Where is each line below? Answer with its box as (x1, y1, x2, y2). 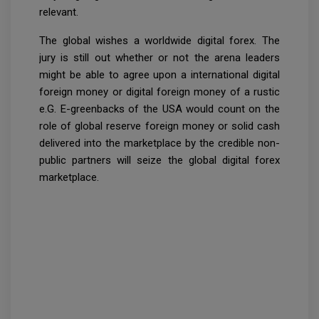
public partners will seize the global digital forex (39, 153, 280, 167)
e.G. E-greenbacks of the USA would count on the (39, 102, 280, 115)
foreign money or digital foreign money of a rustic (39, 85, 280, 98)
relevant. (39, 5, 78, 19)
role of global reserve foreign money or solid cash (39, 119, 280, 132)
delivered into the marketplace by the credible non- (39, 136, 280, 150)
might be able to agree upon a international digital (39, 68, 280, 81)
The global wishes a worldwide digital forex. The (39, 33, 280, 47)
